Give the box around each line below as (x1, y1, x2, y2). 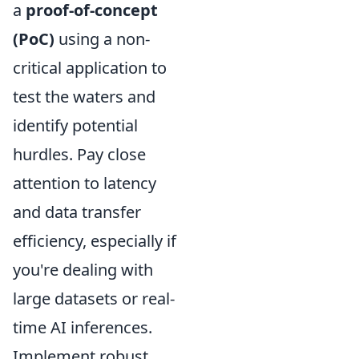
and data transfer (13, 200, 141, 223)
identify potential (13, 114, 138, 136)
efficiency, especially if (13, 229, 176, 252)
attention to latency (13, 171, 156, 194)
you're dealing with (13, 258, 153, 280)
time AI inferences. (13, 316, 152, 338)
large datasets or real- (13, 287, 175, 309)
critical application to (13, 56, 167, 79)
